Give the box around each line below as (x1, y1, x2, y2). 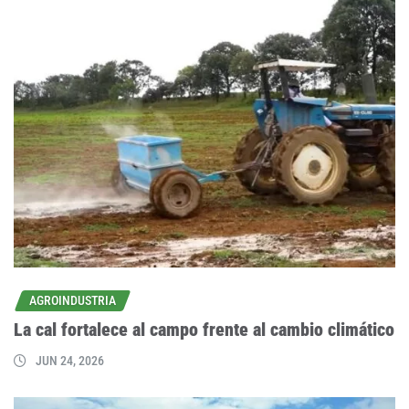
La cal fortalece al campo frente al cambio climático (14, 318, 394, 341)
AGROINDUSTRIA (29, 293, 116, 309)
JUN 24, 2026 (36, 352, 104, 368)
